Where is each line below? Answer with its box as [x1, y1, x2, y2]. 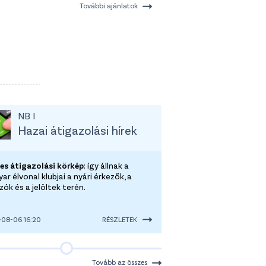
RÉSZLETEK [102, 214, 137, 223]
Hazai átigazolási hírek [17, 122, 137, 137]
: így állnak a [84, 160, 129, 170]
